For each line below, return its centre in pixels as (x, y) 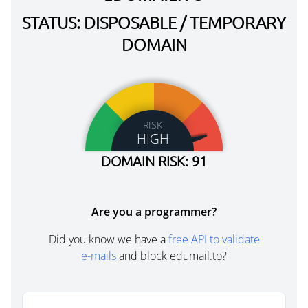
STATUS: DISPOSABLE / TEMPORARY (154, 22)
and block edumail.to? (172, 256)
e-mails (99, 256)
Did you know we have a (108, 239)
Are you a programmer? (154, 212)
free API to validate (214, 239)
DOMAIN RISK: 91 (154, 161)
